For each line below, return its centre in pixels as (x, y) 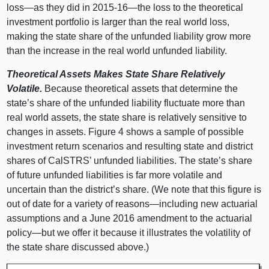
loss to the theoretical (197, 7)
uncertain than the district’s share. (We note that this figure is (134, 189)
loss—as (26, 7)
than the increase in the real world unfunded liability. (117, 50)
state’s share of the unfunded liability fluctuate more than (126, 103)
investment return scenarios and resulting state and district (130, 146)
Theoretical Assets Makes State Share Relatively (116, 74)
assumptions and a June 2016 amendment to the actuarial (130, 218)
